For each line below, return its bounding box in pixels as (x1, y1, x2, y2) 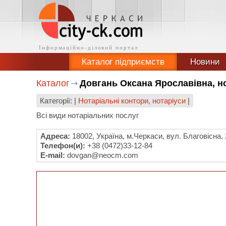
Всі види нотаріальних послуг (36, 111, 139, 120)
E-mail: (40, 151, 65, 159)
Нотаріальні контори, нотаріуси (78, 96, 186, 105)
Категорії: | (40, 96, 78, 105)
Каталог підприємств (81, 57, 164, 67)
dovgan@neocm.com (65, 151, 138, 159)
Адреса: (40, 132, 70, 140)
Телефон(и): (40, 141, 85, 150)
